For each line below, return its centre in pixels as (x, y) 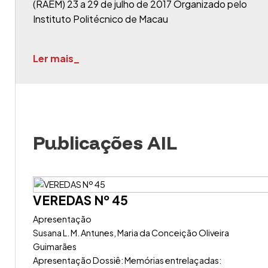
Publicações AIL (105, 143)
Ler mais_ (56, 58)
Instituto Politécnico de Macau (100, 19)
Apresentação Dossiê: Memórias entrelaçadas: (127, 260)
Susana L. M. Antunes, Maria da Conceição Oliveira (131, 233)
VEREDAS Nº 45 (80, 200)
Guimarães (55, 246)
